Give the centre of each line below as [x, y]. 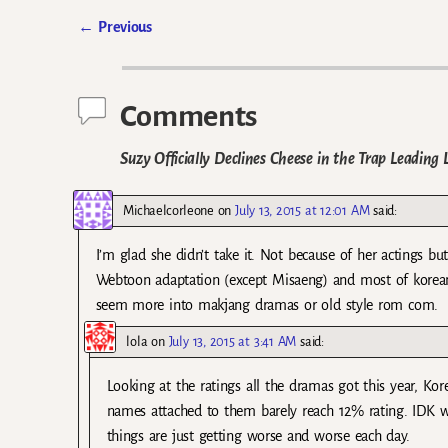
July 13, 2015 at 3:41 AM [232, 341]
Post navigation [152, 49]
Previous [123, 27]
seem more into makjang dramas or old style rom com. [266, 304]
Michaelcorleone [168, 210]
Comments [188, 116]
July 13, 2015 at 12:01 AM [302, 210]
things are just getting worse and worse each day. [258, 435]
